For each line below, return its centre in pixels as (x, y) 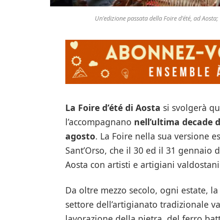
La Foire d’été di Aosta (113, 108)
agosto (80, 136)
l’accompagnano (99, 122)
